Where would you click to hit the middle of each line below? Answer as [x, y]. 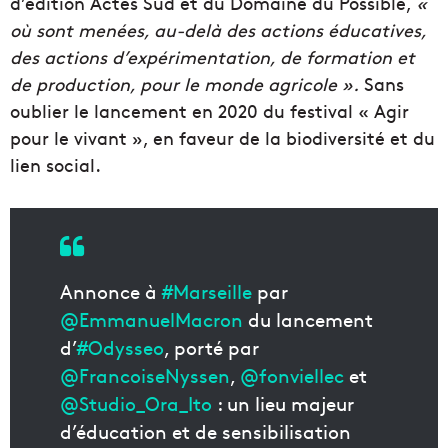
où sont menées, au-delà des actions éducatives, [218, 30]
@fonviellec [292, 375]
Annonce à [111, 291]
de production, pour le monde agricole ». [184, 84]
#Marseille [207, 291]
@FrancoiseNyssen [145, 375]
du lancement [308, 319]
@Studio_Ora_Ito [136, 403]
